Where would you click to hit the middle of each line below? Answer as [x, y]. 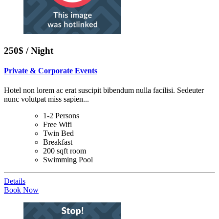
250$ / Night [29, 51]
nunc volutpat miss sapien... [46, 99]
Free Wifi [57, 124]
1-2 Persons [61, 115]
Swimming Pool [68, 159]
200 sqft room [65, 151]
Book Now [21, 190]
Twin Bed [58, 133]
